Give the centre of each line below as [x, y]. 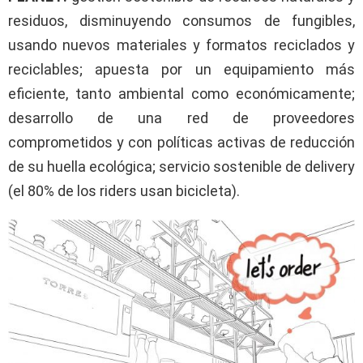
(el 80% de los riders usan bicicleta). [124, 190]
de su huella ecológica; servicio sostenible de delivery [181, 166]
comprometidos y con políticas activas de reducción [181, 142]
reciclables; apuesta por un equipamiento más [181, 69]
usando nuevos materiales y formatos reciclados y [181, 45]
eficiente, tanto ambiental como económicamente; [181, 93]
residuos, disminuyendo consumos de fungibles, [181, 20]
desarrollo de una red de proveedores [181, 117]
